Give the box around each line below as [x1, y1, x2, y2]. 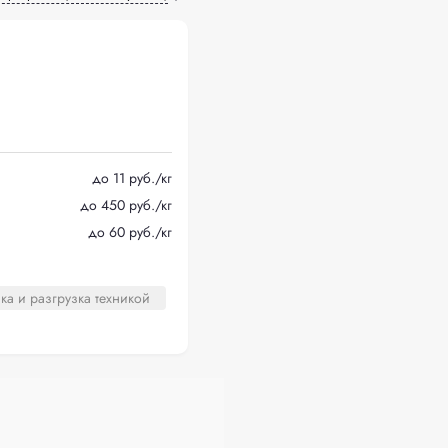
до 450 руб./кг [80, 194, 172, 215]
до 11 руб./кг [92, 167, 172, 188]
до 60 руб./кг [88, 221, 172, 242]
